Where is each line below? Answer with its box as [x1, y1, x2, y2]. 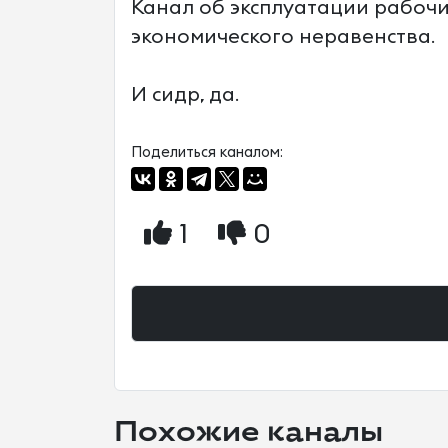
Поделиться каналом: [131, 145, 283, 160]
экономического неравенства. [131, 27, 435, 47]
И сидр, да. [131, 85, 239, 105]
